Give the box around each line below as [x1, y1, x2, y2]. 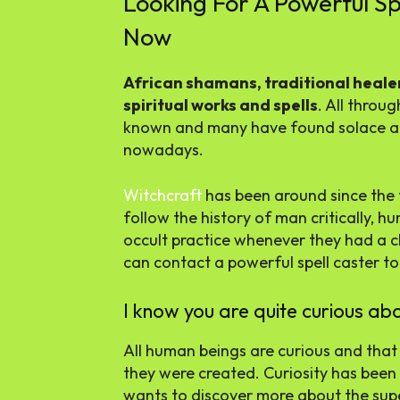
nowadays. [123, 139, 204, 161]
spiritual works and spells [123, 95, 318, 116]
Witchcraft [123, 185, 202, 206]
